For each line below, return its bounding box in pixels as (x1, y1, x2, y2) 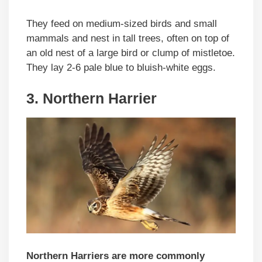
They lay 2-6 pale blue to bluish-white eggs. (26, 61, 216, 73)
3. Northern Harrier (26, 90, 157, 107)
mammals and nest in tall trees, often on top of (26, 32, 229, 44)
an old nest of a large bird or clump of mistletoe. (26, 47, 235, 58)
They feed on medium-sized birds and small (26, 18, 217, 29)
